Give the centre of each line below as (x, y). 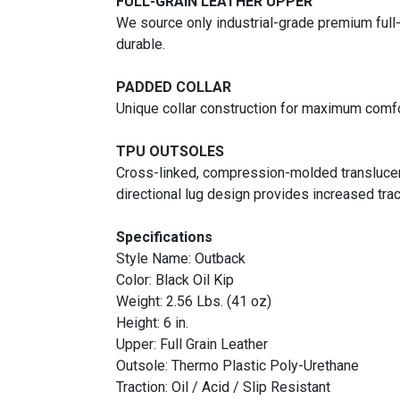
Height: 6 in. (152, 323)
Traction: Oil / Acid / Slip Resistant (223, 387)
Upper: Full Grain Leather (192, 344)
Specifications (164, 237)
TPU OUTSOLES (170, 151)
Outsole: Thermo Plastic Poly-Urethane (237, 366)
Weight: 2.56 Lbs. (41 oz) (194, 301)
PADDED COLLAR (174, 87)
